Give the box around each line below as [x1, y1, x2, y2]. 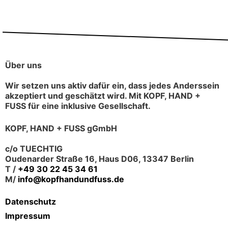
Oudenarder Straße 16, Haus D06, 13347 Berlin [5, 154, 194, 164]
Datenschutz [5, 196, 56, 207]
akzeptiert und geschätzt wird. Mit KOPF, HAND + [5, 91, 201, 101]
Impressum [5, 211, 50, 221]
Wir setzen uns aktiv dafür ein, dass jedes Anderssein [5, 80, 219, 91]
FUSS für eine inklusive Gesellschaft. [5, 101, 151, 111]
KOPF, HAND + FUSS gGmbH [5, 123, 117, 133]
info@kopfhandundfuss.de [18, 174, 124, 184]
